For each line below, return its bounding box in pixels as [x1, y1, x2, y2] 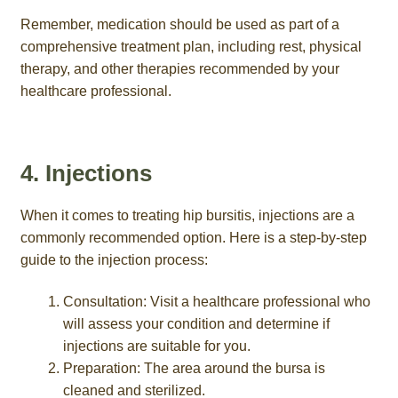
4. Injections [20, 160, 152, 186]
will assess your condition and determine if [62, 316, 330, 332]
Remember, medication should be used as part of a [20, 17, 339, 33]
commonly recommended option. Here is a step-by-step [20, 229, 367, 245]
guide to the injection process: [20, 251, 208, 267]
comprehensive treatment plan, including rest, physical [20, 39, 362, 55]
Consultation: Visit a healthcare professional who [62, 294, 370, 310]
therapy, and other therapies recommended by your [20, 61, 339, 77]
